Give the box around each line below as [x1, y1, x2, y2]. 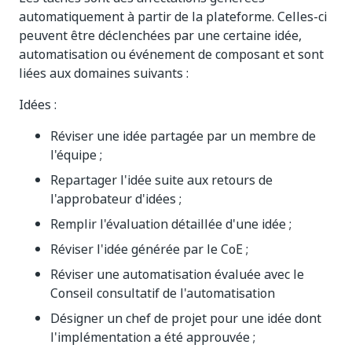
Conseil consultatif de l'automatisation [50, 284, 275, 302]
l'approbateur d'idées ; [50, 189, 181, 208]
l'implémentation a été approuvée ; [50, 328, 255, 346]
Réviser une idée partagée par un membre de [50, 126, 316, 145]
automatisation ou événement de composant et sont [19, 45, 324, 64]
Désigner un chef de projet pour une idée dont [50, 309, 321, 328]
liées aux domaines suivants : [19, 64, 189, 82]
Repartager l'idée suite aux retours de [50, 170, 273, 189]
